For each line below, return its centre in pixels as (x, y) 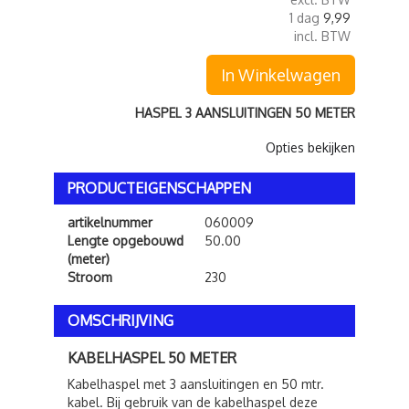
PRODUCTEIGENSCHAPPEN (159, 188)
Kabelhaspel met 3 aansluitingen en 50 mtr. (196, 384)
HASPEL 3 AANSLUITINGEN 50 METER (245, 113)
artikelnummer (110, 222)
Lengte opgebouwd (126, 241)
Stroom (90, 277)
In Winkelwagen (281, 75)
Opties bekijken (310, 147)
